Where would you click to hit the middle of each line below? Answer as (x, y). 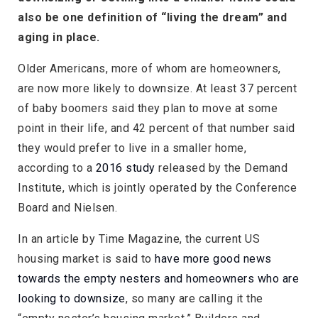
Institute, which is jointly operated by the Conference (157, 187)
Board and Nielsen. (67, 207)
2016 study (125, 168)
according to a (57, 168)
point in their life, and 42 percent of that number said (157, 128)
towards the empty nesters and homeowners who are (158, 278)
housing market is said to (86, 258)
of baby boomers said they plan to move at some (148, 108)
